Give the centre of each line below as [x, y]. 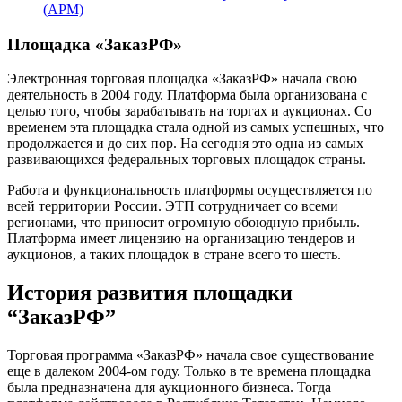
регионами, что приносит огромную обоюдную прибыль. [184, 223]
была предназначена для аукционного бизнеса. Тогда [169, 388]
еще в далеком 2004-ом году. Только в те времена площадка [189, 371]
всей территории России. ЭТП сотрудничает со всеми [173, 206]
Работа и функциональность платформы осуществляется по [190, 190]
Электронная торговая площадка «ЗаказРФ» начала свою [182, 79]
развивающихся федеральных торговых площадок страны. [187, 160]
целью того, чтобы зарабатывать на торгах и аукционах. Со [189, 111]
